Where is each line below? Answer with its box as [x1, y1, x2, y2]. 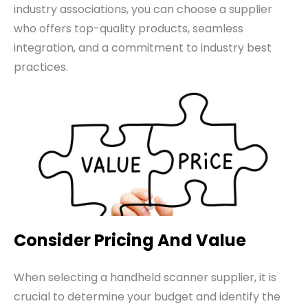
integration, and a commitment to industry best [14, 40, 272, 56]
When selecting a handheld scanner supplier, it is [14, 269, 276, 285]
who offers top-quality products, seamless [14, 21, 243, 37]
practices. [14, 59, 68, 76]
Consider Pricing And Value [14, 228, 246, 252]
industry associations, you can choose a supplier [14, 1, 272, 18]
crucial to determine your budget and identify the [14, 288, 280, 305]
